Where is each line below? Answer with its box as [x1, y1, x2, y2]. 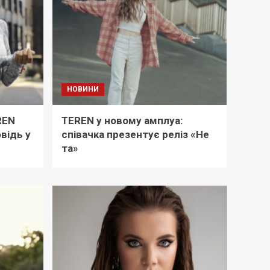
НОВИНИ [67, 85, 99, 94]
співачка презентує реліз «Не [61, 128, 210, 141]
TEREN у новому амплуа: [61, 115, 183, 127]
